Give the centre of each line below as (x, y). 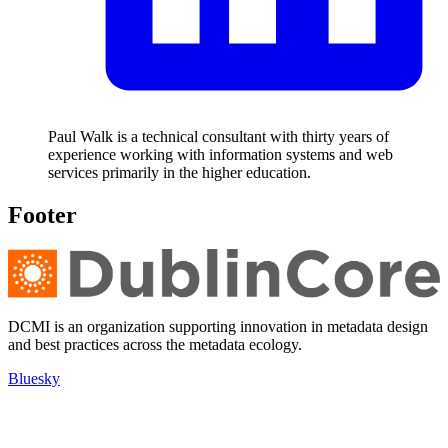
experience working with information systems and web (220, 154)
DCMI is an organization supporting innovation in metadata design (218, 326)
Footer (42, 214)
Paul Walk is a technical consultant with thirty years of (218, 136)
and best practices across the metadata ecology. (155, 344)
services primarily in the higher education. (179, 172)
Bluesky (34, 378)
